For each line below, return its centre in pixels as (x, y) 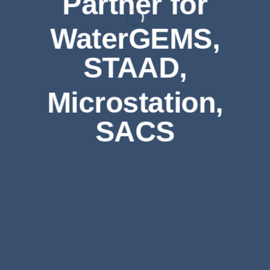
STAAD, (135, 68)
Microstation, (135, 102)
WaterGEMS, (135, 39)
